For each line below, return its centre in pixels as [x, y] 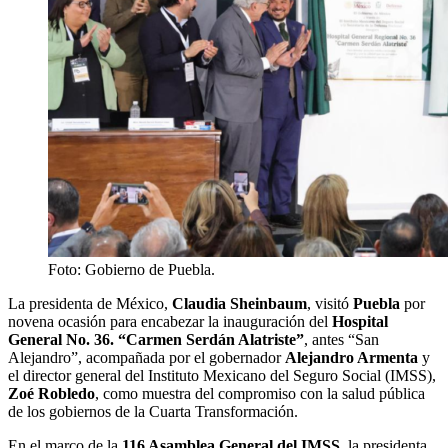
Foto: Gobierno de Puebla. [131, 269]
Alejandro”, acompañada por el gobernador [146, 357]
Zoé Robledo [51, 393]
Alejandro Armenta [351, 357]
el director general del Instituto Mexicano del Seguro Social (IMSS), [222, 375]
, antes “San [341, 339]
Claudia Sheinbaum [239, 303]
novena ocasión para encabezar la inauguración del [170, 321]
